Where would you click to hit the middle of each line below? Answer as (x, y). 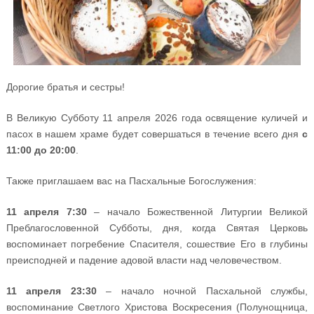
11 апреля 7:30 (46, 212)
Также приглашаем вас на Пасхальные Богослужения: (131, 181)
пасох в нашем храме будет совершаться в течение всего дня (154, 134)
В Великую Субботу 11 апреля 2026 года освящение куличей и (157, 118)
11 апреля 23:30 (51, 291)
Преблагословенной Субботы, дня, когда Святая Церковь (157, 228)
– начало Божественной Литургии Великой (197, 212)
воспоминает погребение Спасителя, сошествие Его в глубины (157, 244)
